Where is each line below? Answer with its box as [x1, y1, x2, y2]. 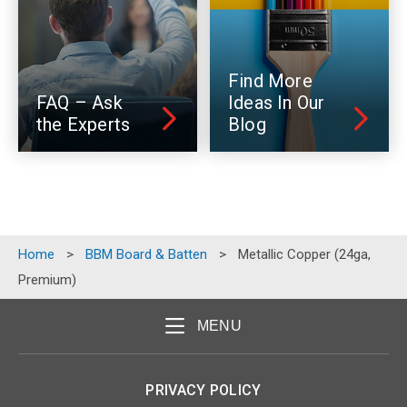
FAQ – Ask [36, 92, 123, 114]
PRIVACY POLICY [145, 382, 262, 400]
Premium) [18, 272, 76, 289]
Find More [228, 70, 313, 93]
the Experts [36, 114, 131, 136]
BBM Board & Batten [85, 246, 207, 263]
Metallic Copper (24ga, [238, 246, 371, 263]
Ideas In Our [228, 92, 325, 114]
